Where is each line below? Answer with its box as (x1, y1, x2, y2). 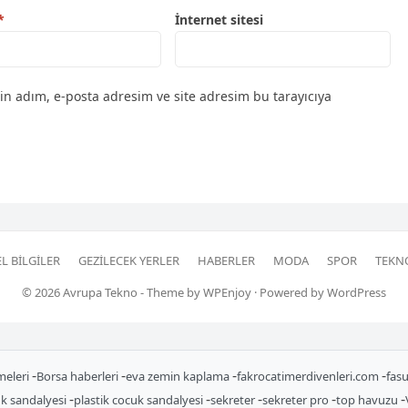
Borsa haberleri (36, 368, 121, 385)
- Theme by (138, 284, 203, 301)
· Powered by (251, 284, 327, 301)
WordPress (327, 284, 386, 301)
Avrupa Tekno (63, 284, 138, 301)
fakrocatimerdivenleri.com (236, 368, 382, 385)
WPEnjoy (203, 284, 251, 301)
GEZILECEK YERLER (78, 252, 179, 270)
